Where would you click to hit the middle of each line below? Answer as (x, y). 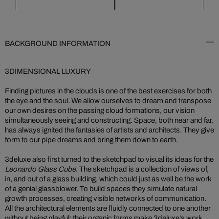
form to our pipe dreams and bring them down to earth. (91, 140)
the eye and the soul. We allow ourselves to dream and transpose (108, 101)
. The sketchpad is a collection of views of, (142, 169)
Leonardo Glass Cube (40, 169)
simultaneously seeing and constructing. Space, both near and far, (109, 120)
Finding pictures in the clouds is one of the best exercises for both (108, 91)
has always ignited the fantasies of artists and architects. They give (109, 130)
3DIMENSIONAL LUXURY (48, 71)
